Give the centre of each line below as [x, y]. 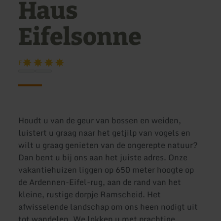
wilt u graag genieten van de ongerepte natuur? [108, 145]
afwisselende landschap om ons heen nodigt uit [108, 207]
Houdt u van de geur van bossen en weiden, [100, 121]
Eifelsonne [80, 37]
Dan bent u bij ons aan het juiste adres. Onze [103, 158]
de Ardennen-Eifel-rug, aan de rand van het [100, 182]
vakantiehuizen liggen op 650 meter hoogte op [106, 170]
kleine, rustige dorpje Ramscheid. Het [90, 195]
